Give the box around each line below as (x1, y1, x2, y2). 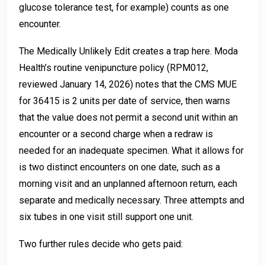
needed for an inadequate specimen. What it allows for (19, 144, 244, 156)
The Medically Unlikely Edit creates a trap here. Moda (19, 45, 238, 57)
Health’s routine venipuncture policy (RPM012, (19, 62, 208, 73)
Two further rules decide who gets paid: (19, 238, 183, 250)
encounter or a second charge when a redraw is (19, 128, 213, 140)
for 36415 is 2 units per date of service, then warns (19, 95, 230, 106)
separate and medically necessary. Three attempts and (19, 194, 244, 206)
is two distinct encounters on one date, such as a (19, 161, 220, 173)
